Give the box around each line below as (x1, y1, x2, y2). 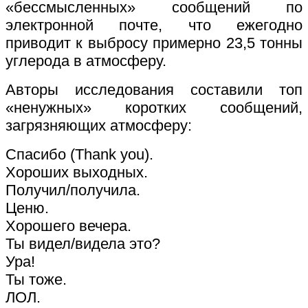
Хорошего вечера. (5, 217, 131, 234)
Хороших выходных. (5, 163, 148, 181)
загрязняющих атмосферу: (5, 116, 192, 134)
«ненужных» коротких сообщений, (5, 98, 302, 116)
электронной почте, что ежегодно (5, 16, 302, 34)
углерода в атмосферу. (5, 52, 166, 69)
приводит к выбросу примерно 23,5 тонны (5, 34, 302, 52)
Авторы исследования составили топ (5, 80, 302, 98)
